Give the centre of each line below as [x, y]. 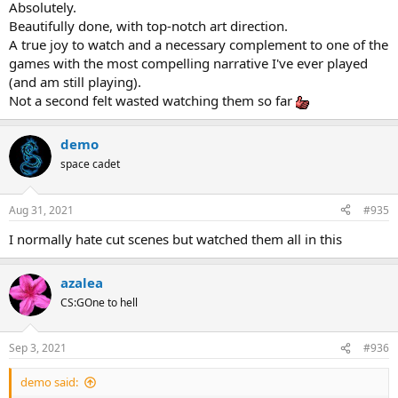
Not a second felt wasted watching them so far [152, 101]
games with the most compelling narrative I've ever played [188, 64]
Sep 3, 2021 [38, 348]
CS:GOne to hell [99, 302]
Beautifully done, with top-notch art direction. [148, 26]
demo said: [49, 382]
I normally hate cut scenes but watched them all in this [175, 239]
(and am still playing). [75, 82]
